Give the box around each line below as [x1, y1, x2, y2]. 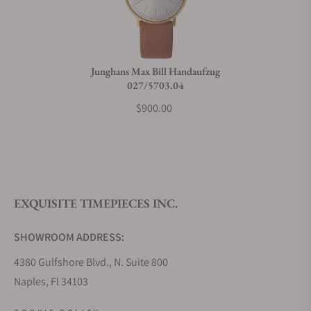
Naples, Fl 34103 [14, 274, 88, 289]
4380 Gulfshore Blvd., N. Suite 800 [14, 255, 168, 269]
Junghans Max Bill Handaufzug [91, 65, 220, 78]
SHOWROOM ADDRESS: [14, 230, 124, 244]
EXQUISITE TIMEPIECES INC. [14, 195, 178, 211]
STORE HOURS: [14, 293, 86, 308]
